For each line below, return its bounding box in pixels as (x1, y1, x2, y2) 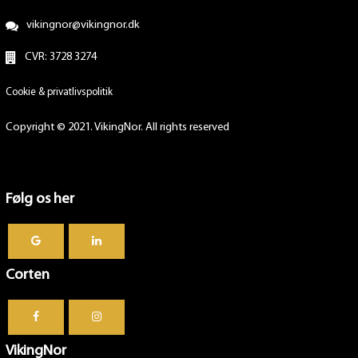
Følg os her (5, 192, 74, 208)
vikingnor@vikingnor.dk (26, 19, 140, 31)
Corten (5, 268, 50, 284)
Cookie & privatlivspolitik (5, 87, 113, 97)
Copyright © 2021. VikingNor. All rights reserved (5, 121, 229, 133)
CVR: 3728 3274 (24, 51, 97, 63)
